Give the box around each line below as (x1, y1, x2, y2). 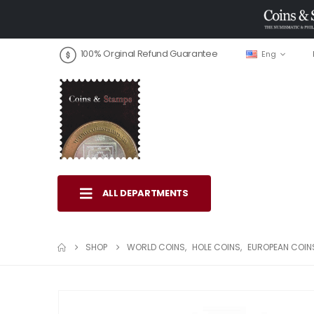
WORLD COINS (127, 240, 185, 253)
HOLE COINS (192, 240, 240, 253)
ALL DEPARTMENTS (102, 186, 189, 200)
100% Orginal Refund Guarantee (80, 47, 218, 61)
